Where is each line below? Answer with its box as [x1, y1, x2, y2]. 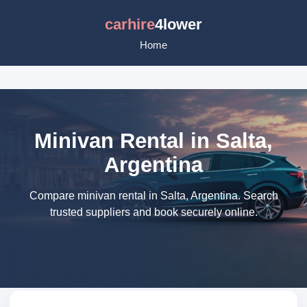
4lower [155, 16, 202, 33]
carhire [105, 16, 155, 33]
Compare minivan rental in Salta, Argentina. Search [29, 190, 278, 201]
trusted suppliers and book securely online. [49, 206, 258, 218]
